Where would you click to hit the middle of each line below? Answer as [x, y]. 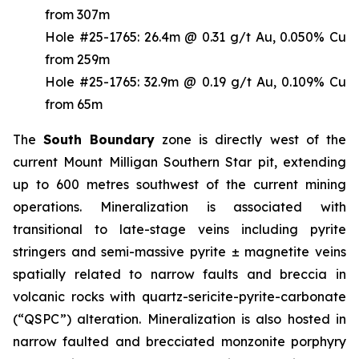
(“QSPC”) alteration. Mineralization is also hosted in [179, 319]
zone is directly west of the [250, 139]
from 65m [74, 104]
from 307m [77, 14]
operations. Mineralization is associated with [179, 206]
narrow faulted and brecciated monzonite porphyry [179, 341]
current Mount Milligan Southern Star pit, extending [179, 161]
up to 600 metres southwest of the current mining [179, 184]
